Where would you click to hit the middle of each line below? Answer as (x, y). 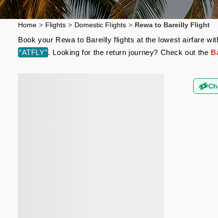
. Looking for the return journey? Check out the (130, 52)
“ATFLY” (33, 52)
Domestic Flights (100, 25)
